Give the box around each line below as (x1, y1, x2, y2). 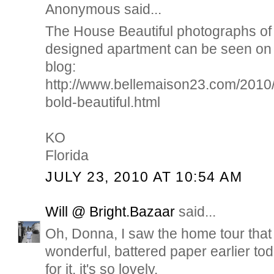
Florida (45, 147, 89, 164)
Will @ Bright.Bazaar (45, 203, 176, 220)
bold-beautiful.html (45, 94, 161, 111)
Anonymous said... (45, 1, 162, 18)
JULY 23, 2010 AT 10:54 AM (45, 169, 242, 185)
